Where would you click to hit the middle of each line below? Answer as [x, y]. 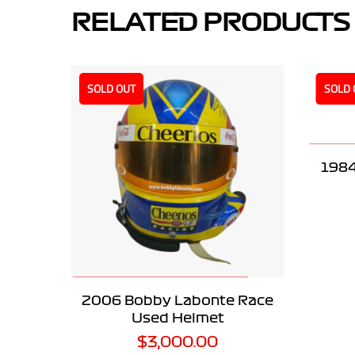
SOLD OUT [111, 88]
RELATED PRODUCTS [211, 21]
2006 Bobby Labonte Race [178, 300]
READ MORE [159, 292]
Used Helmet [177, 318]
